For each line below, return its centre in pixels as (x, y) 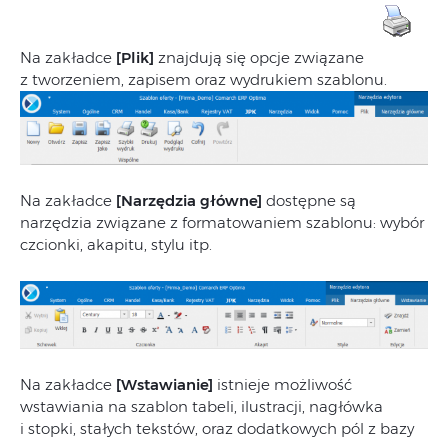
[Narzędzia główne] (189, 201)
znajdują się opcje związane (259, 57)
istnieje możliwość (282, 385)
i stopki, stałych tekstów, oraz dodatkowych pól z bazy (217, 429)
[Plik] (135, 57)
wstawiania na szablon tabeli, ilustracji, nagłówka (201, 407)
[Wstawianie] (164, 385)
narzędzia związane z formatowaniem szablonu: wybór (222, 223)
